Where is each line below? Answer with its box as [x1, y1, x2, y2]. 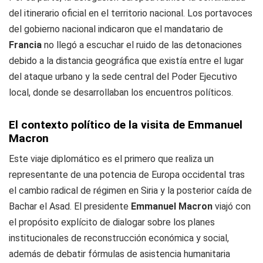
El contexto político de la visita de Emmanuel [9, 118, 242, 131]
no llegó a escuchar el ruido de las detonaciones [42, 39, 242, 50]
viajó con [213, 201, 251, 212]
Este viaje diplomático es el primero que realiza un [9, 153, 214, 164]
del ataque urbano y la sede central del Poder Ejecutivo [9, 71, 237, 82]
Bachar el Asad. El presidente [9, 201, 131, 212]
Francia [9, 39, 42, 50]
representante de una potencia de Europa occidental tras [9, 169, 245, 180]
